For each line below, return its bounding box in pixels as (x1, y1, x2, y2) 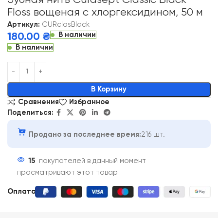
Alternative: (7, 63, 48, 71)
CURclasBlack (42, 20, 90, 28)
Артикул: (7, 20, 42, 28)
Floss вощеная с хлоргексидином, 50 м (7, 7, 203, 18)
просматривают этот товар (17, 168, 118, 176)
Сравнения (18, 98, 59, 106)
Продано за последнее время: (29, 130, 141, 138)
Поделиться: (7, 109, 54, 116)
